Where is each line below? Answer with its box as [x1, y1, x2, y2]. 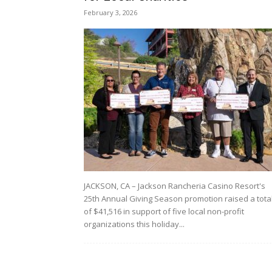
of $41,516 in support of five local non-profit [84, 206, 244, 217]
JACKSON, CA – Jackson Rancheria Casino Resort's [84, 180, 265, 191]
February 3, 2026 [84, 8, 137, 17]
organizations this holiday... [84, 219, 185, 229]
